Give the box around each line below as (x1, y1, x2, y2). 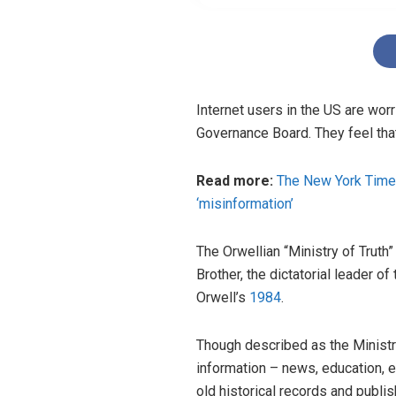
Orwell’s (196, 289, 249, 307)
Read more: (196, 172, 277, 190)
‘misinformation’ (196, 195, 293, 213)
